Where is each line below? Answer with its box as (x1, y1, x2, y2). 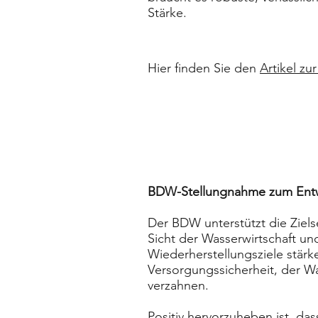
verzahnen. (148, 278, 209, 293)
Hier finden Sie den (148, 60, 260, 76)
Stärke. (148, 5, 187, 21)
